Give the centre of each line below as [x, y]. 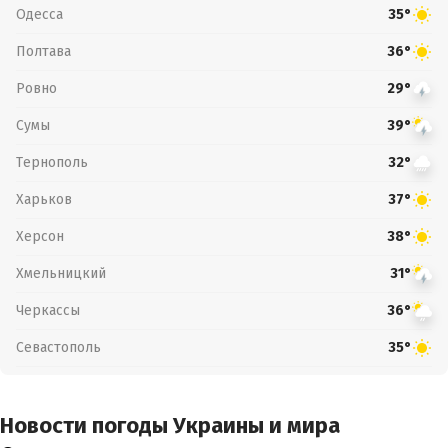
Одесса [39, 14]
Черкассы [48, 310]
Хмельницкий [61, 273]
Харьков [44, 199]
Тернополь [52, 162]
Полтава [43, 51]
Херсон [40, 236]
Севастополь [58, 347]
